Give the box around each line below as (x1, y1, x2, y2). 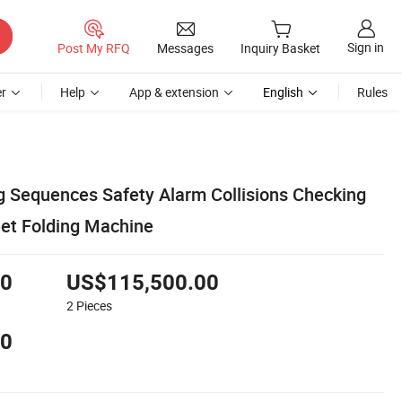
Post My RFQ (57, 39, 130, 57)
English (263, 83, 303, 100)
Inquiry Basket (240, 39, 320, 57)
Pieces (76, 296, 112, 314)
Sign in (347, 39, 384, 57)
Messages (157, 39, 214, 57)
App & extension (129, 83, 219, 100)
